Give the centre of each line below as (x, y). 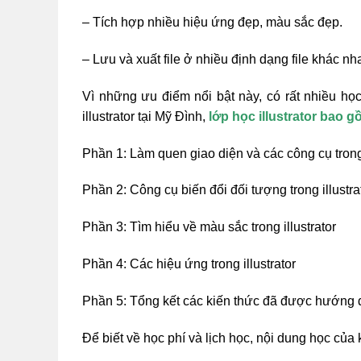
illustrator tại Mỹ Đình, (144, 116)
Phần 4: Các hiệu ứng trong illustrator (189, 263)
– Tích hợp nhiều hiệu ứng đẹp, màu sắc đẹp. (212, 23)
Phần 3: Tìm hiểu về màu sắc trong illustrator (209, 227)
